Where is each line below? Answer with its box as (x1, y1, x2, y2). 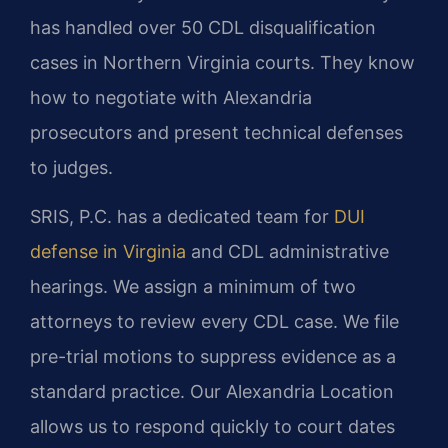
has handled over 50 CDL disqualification (30, 16, 376, 38)
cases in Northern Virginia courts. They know (30, 51, 415, 73)
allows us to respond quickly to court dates (30, 416, 395, 438)
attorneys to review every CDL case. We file (30, 311, 399, 333)
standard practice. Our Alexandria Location (30, 381, 394, 403)
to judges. (30, 156, 113, 178)
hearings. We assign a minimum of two (30, 276, 356, 298)
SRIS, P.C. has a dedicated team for (30, 206, 334, 228)
